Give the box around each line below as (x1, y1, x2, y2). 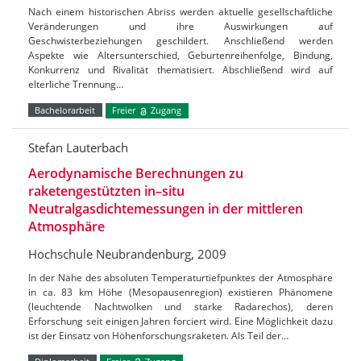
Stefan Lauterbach (28, 139, 128, 156)
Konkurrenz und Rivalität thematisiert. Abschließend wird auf (28, 63, 333, 77)
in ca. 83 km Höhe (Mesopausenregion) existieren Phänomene (28, 284, 333, 299)
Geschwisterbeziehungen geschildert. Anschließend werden (28, 34, 333, 48)
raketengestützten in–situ (28, 181, 185, 200)
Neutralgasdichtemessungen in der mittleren (28, 199, 303, 218)
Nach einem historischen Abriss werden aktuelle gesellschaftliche (28, 5, 333, 19)
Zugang (148, 104, 182, 117)
